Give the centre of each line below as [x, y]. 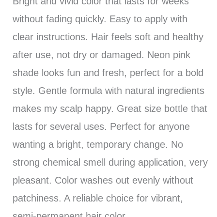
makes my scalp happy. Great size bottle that [110, 108]
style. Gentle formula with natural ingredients [108, 90]
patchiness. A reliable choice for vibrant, [98, 198]
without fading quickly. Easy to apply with [100, 19]
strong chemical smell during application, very [110, 162]
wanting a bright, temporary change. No [98, 144]
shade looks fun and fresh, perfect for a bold [108, 72]
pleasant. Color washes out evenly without [103, 180]
